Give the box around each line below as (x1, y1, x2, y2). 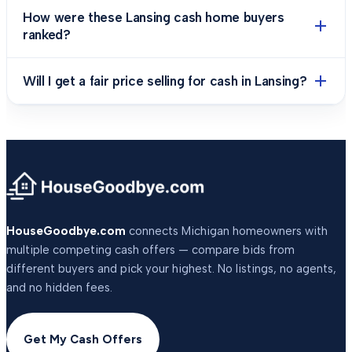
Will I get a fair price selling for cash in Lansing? (23, 73, 307, 89)
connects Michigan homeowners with (129, 224, 328, 238)
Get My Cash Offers (24, 332, 142, 346)
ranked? (23, 27, 71, 42)
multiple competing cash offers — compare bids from (6, 243, 295, 257)
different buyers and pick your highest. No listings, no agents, (6, 262, 336, 276)
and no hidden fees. (6, 280, 112, 295)
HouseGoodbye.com (6, 224, 126, 238)
